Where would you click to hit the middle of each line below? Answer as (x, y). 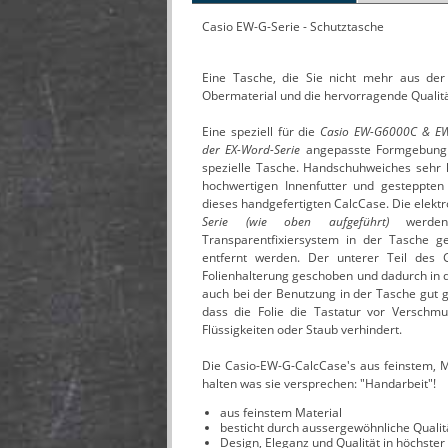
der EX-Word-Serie (251, 149)
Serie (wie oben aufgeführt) (304, 221)
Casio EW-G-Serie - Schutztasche (293, 26)
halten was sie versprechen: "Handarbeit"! (319, 383)
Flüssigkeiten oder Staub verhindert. (302, 329)
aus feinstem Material (281, 412)
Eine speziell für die (261, 131)
